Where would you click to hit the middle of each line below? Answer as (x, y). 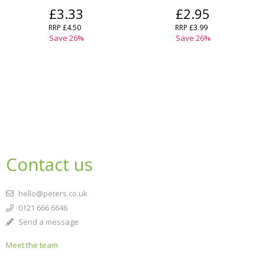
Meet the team (32, 245)
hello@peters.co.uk (52, 194)
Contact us (49, 165)
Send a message (48, 222)
